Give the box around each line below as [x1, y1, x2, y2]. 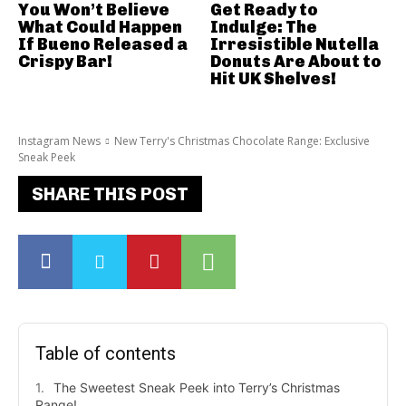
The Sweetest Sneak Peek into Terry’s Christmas [53, 379, 340, 395]
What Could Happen [18, 16, 182, 37]
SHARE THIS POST [32, 182, 188, 205]
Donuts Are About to [209, 51, 382, 72]
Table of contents [35, 342, 176, 364]
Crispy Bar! [18, 51, 112, 72]
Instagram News [18, 132, 101, 149]
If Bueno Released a [18, 34, 188, 54]
